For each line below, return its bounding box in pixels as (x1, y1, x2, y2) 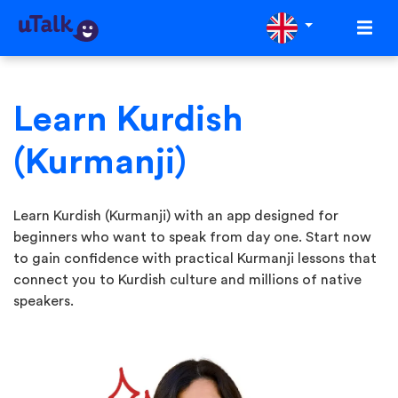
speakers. (13, 294, 74, 308)
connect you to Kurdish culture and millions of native (13, 273, 362, 287)
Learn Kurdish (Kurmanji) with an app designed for (13, 209, 338, 223)
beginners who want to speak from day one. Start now (13, 230, 371, 244)
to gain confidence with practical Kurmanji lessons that (13, 251, 377, 266)
